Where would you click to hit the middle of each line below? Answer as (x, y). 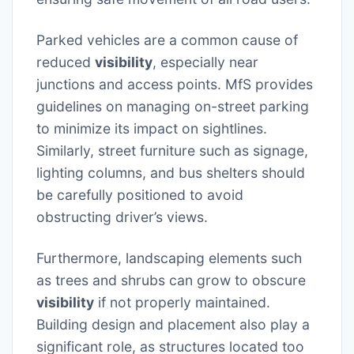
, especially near (205, 62)
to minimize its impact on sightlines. (152, 128)
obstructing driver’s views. (122, 217)
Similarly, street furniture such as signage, (172, 150)
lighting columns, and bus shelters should (171, 172)
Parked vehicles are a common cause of (167, 40)
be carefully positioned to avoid (140, 194)
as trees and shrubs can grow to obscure (171, 280)
